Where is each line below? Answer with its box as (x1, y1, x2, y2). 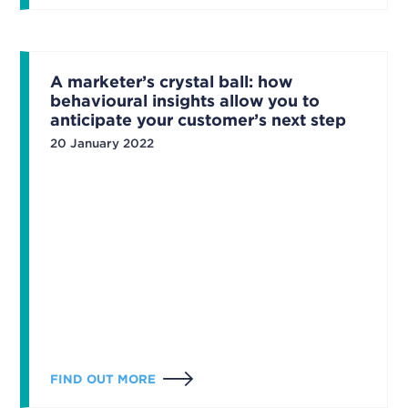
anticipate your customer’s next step (49, 110, 346, 130)
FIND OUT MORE (49, 372, 156, 387)
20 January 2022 (49, 135, 154, 150)
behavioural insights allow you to (49, 91, 320, 111)
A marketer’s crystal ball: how (49, 72, 292, 92)
